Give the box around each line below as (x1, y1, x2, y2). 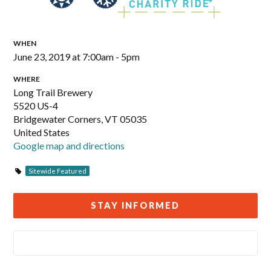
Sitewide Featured (28, 167, 87, 175)
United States (13, 126, 70, 138)
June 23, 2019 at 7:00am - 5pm (13, 51, 140, 62)
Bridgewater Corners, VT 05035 (13, 113, 148, 125)
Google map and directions (13, 140, 125, 151)
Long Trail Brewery (13, 87, 93, 98)
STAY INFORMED (91, 200, 180, 211)
